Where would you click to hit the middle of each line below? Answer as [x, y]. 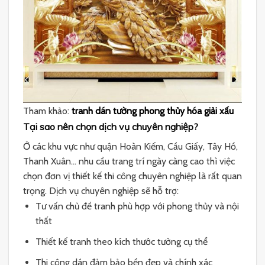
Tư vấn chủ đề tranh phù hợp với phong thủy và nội [137, 206]
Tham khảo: [47, 111]
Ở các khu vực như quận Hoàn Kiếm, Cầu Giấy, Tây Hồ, [130, 146]
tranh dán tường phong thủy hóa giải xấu [153, 111]
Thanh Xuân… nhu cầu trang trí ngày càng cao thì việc [129, 161]
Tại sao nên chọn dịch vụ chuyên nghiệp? [111, 126]
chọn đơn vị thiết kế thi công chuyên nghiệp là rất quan [132, 176]
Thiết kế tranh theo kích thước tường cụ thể [121, 241]
